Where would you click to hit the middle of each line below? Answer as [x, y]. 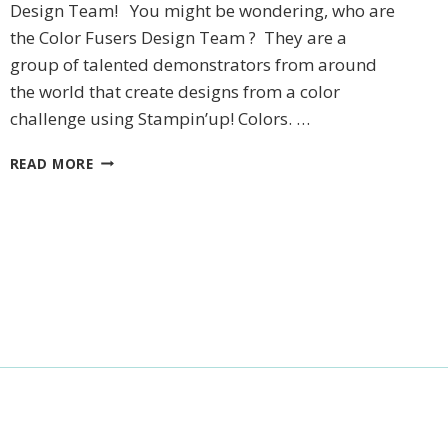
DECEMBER [130, 158]
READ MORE [51, 163]
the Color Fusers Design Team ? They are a [178, 37]
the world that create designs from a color [174, 91]
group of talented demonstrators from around [193, 64]
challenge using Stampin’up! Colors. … [159, 118]
